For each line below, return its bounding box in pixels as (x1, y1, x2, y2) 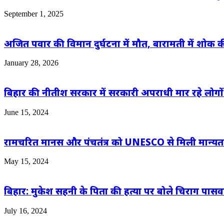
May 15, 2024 (4, 157, 48, 166)
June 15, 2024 (4, 107, 48, 116)
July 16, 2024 (4, 206, 47, 215)
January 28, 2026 (4, 58, 58, 67)
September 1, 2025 (4, 9, 63, 18)
